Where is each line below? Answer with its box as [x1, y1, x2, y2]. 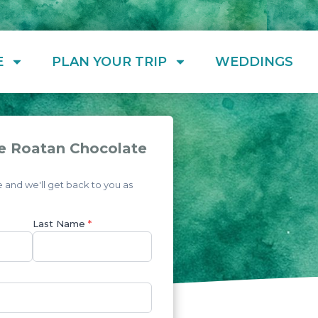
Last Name [32, 218, 88, 229]
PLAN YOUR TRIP [51, 54, 167, 70]
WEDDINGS [214, 54, 293, 70]
